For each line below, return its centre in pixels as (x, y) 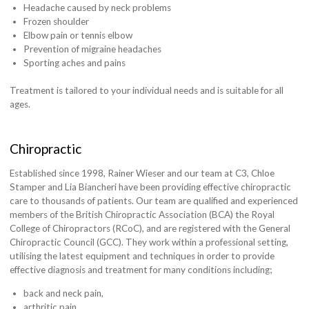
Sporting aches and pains (75, 63)
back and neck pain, (64, 293)
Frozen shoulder (57, 22)
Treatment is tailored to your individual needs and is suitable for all (147, 91)
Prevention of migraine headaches (93, 49)
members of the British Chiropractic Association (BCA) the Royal (142, 215)
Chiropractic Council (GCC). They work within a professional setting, (149, 242)
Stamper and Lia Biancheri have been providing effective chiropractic (151, 187)
